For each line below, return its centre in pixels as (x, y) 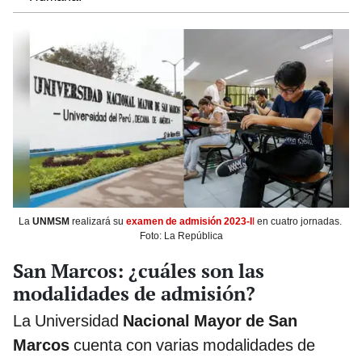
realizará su (99, 221)
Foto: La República (181, 236)
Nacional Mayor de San (210, 320)
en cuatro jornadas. (299, 221)
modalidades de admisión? (134, 293)
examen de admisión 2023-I (189, 221)
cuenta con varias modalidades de (194, 345)
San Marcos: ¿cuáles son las (139, 270)
